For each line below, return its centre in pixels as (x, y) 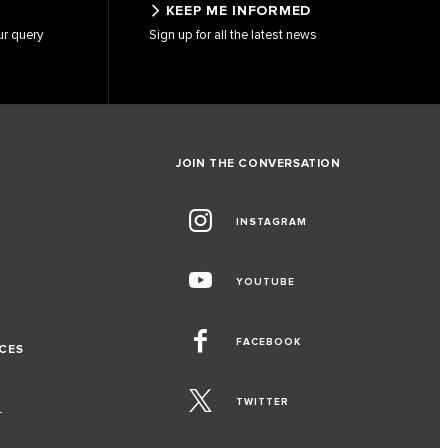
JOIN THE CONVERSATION (258, 163)
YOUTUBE (265, 281)
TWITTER (262, 401)
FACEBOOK (268, 341)
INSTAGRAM (271, 221)
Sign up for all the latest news (233, 34)
